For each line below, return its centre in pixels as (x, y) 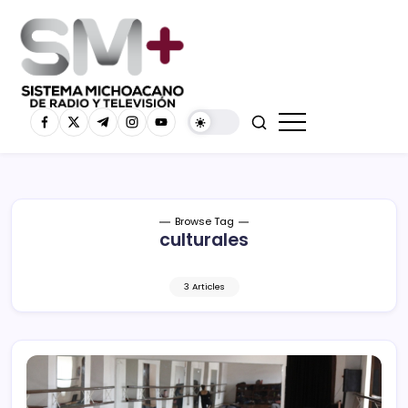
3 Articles (204, 286)
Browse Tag (204, 221)
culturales (204, 240)
